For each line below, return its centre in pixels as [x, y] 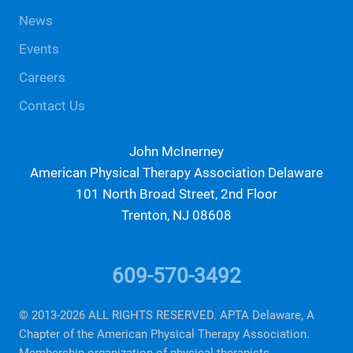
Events [39, 49]
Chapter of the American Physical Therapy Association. [164, 334]
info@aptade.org [176, 250]
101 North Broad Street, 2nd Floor [176, 194]
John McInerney [176, 151]
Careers [42, 77]
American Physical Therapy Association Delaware [176, 173]
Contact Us [52, 106]
